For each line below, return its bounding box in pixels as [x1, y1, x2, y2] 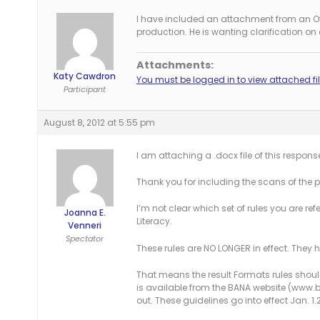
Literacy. [136, 215, 172, 228]
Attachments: [136, 58, 214, 73]
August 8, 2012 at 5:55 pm [44, 116, 155, 129]
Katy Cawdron [54, 70, 116, 82]
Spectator [66, 233, 104, 244]
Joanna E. [64, 206, 106, 219]
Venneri [68, 219, 101, 231]
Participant [64, 84, 106, 95]
